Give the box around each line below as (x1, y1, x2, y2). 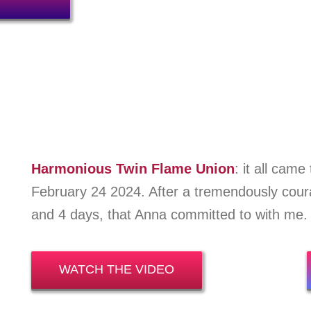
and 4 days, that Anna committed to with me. (31, 206, 308, 222)
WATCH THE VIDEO (58, 262, 174, 276)
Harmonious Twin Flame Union (31, 160, 235, 176)
